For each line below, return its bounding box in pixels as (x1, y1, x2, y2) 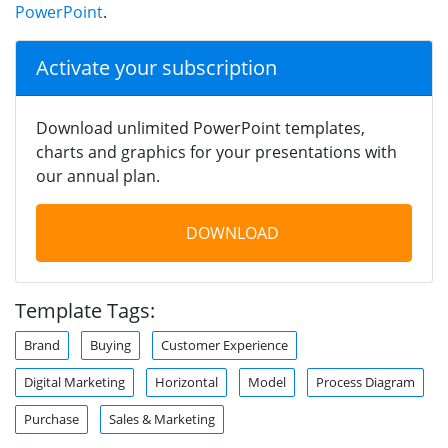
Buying (90, 335, 131, 354)
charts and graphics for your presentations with (36, 140, 397, 163)
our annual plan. (36, 164, 160, 187)
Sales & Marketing (109, 409, 215, 428)
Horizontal (155, 372, 218, 391)
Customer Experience (161, 335, 288, 354)
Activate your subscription (36, 53, 277, 81)
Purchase (24, 409, 79, 428)
